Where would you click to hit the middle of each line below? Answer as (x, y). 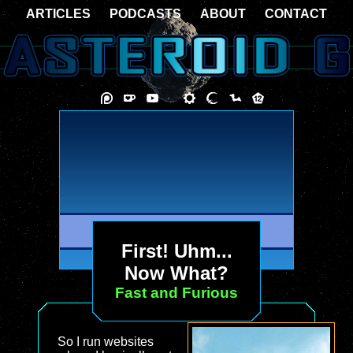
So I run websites (106, 342)
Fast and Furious (176, 293)
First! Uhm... (176, 251)
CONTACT (296, 14)
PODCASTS (145, 14)
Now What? (176, 273)
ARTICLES (58, 14)
